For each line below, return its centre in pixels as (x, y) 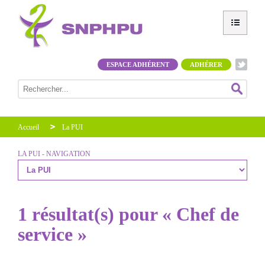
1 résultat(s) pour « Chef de (128, 214)
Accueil (28, 127)
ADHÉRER (206, 64)
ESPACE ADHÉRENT (138, 64)
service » (52, 234)
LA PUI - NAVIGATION (54, 154)
